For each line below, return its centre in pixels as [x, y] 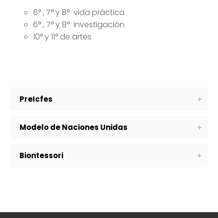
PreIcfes [36, 99]
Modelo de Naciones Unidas [73, 127]
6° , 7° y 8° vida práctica [79, 13]
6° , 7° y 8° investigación [79, 25]
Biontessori [41, 156]
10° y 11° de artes [62, 37]
